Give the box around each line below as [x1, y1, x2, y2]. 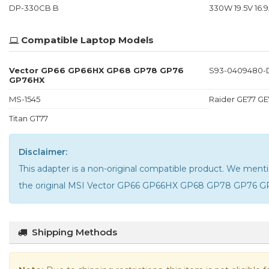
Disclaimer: [19, 146, 67, 157]
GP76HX [9, 74, 44, 85]
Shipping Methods [32, 226, 117, 238]
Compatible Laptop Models [21, 34, 154, 46]
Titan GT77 [9, 113, 48, 123]
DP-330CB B [9, 2, 59, 13]
